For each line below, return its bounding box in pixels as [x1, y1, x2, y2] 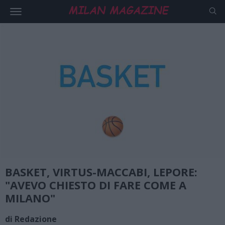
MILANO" [5, 190, 55, 205]
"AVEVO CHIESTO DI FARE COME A [5, 177, 186, 192]
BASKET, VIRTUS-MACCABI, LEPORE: [5, 164, 197, 179]
